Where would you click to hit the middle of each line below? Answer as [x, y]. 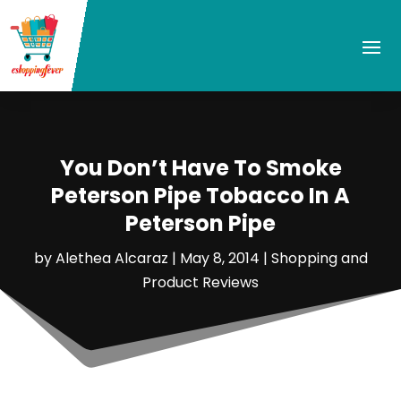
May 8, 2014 [219, 258]
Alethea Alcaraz [111, 258]
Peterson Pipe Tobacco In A [200, 195]
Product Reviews [200, 282]
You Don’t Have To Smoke [200, 167]
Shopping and [319, 258]
